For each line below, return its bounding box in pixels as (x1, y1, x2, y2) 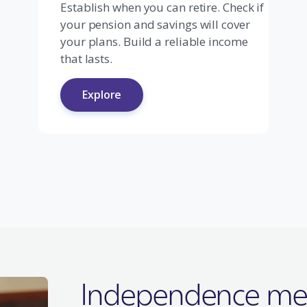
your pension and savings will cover (60, 16, 250, 32)
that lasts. (60, 51, 112, 66)
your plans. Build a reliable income (60, 34, 248, 49)
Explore (82, 87, 122, 102)
